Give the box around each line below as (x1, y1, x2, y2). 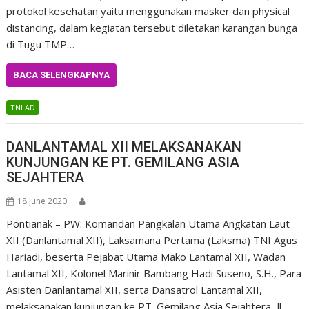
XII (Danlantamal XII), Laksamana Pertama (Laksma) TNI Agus (6, 233, 298, 247)
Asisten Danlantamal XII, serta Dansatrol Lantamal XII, (6, 283, 263, 297)
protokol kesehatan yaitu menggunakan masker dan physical (6, 3, 290, 18)
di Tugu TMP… (6, 37, 75, 51)
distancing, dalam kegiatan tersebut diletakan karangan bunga (6, 20, 298, 34)
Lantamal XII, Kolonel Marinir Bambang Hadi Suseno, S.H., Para (6, 266, 302, 280)
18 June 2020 (17, 195, 68, 207)
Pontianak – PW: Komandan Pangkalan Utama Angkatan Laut (6, 217, 290, 230)
